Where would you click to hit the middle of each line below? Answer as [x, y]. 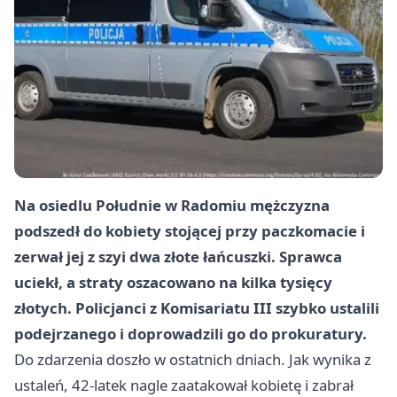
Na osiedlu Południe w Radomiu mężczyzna [172, 206]
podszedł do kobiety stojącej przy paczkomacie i [190, 231]
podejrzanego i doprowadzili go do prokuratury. [191, 334]
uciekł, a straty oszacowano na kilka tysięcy [173, 283]
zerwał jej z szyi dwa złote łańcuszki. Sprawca [178, 257]
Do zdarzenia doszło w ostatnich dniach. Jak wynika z [193, 360]
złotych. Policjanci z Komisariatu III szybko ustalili [197, 308]
